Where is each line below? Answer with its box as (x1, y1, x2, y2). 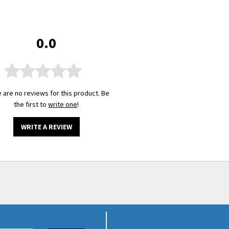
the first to (14, 100, 49, 109)
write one (48, 100, 78, 109)
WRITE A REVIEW (20, 122, 72, 132)
